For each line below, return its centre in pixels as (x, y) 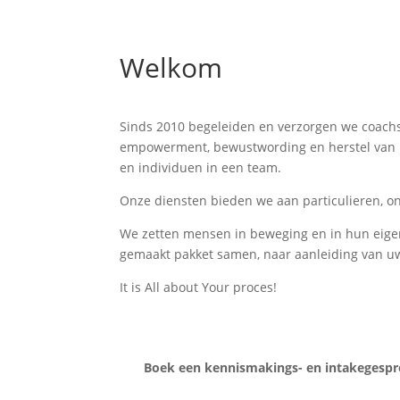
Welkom (171, 67)
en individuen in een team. (201, 168)
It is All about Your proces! (199, 287)
